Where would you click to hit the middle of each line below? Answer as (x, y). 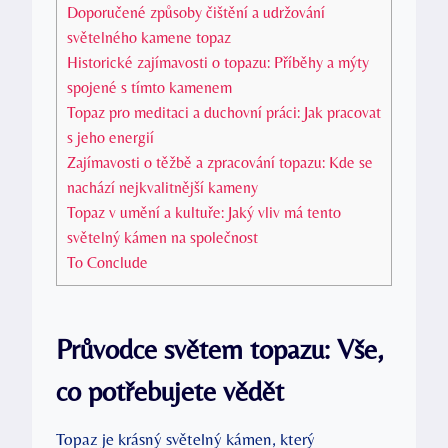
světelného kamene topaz (149, 37)
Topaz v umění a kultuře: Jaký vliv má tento (204, 212)
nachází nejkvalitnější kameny (162, 187)
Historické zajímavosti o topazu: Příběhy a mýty (218, 62)
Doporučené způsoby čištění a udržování (196, 12)
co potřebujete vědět (170, 390)
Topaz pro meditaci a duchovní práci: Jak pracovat (224, 112)
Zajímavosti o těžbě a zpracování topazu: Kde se (220, 162)
